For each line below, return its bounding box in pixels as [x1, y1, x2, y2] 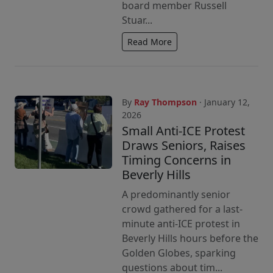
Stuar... [122, 13, 152, 27]
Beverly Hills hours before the [122, 232, 258, 245]
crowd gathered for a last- [122, 202, 243, 216]
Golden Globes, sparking [122, 246, 236, 260]
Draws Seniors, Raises [122, 137, 246, 154]
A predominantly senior [122, 188, 230, 201]
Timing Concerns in [122, 152, 231, 168]
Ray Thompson [134, 96, 197, 108]
